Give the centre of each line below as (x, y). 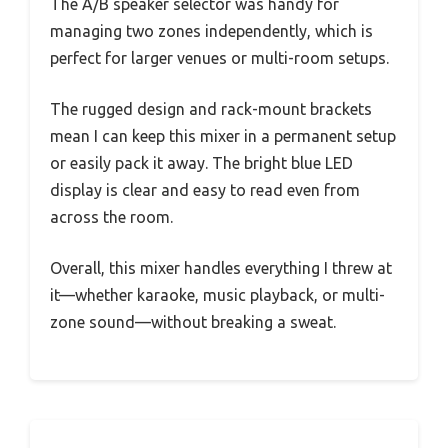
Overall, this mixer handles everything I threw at (221, 267)
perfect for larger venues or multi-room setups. (219, 57)
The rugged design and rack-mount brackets (211, 108)
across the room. (111, 216)
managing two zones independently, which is (211, 30)
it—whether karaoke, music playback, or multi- (217, 294)
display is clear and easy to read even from (205, 189)
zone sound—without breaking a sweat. (193, 321)
